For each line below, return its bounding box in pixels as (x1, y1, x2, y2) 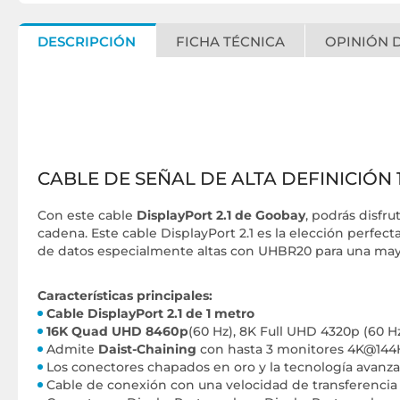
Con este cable (37, 207, 137, 223)
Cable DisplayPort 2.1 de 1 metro (46, 305, 254, 321)
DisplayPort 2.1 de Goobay (137, 207, 305, 223)
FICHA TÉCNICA (176, 33, 285, 50)
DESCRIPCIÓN (37, 33, 136, 50)
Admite (46, 341, 98, 357)
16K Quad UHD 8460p (46, 323, 188, 339)
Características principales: (37, 287, 212, 304)
